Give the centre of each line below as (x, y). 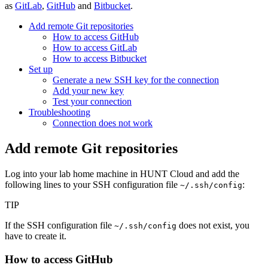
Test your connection (92, 102)
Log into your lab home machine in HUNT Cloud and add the (122, 174)
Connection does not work (103, 123)
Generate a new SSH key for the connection (136, 80)
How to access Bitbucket (100, 59)
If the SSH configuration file (60, 226)
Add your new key (88, 91)
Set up (41, 69)
